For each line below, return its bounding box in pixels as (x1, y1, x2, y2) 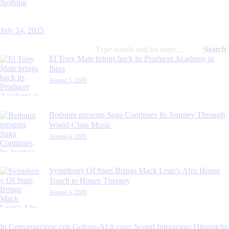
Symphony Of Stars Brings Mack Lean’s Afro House (49, 166, 220, 175)
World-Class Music (49, 120, 111, 129)
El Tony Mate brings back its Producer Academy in (49, 54, 214, 63)
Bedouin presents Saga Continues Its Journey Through (49, 110, 225, 119)
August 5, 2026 (49, 77, 87, 84)
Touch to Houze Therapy (49, 176, 130, 186)
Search (94, 44, 116, 53)
